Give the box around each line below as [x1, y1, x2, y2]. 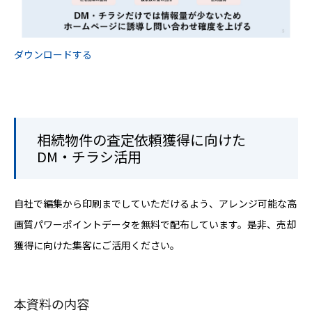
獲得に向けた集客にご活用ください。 [14, 238, 180, 253]
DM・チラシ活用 [37, 146, 141, 167]
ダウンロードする [14, 47, 92, 62]
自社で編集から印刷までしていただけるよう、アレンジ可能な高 [14, 196, 297, 211]
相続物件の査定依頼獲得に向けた [37, 130, 246, 150]
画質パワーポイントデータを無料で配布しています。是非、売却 [14, 217, 296, 232]
